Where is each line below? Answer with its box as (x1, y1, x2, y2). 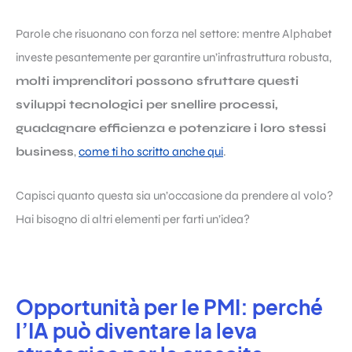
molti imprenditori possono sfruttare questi (16, 73, 299, 88)
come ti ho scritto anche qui (79, 144, 223, 159)
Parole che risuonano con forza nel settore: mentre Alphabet (16, 26, 332, 41)
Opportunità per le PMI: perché (16, 293, 323, 320)
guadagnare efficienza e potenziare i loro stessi (16, 120, 326, 135)
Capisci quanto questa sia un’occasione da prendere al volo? (16, 188, 333, 203)
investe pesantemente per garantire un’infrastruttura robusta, (16, 49, 332, 64)
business (16, 144, 74, 159)
